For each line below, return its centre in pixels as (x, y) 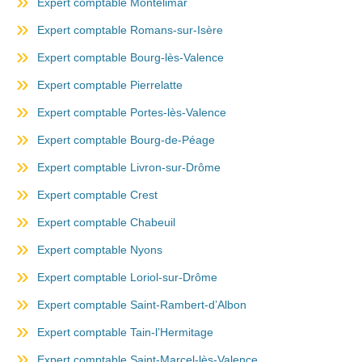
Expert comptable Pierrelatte (110, 85)
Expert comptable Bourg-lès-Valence (130, 58)
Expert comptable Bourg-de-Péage (126, 140)
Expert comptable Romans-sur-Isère (130, 30)
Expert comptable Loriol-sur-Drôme (127, 278)
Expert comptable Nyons (100, 250)
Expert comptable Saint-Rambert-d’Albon (142, 305)
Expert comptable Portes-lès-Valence (132, 113)
